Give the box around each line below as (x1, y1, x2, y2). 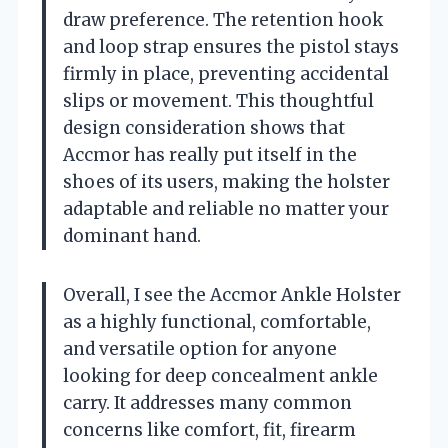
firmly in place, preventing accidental (63, 62, 389, 85)
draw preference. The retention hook (63, 8, 383, 31)
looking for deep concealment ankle (63, 364, 378, 387)
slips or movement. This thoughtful (63, 89, 374, 112)
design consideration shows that (63, 116, 345, 139)
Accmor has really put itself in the (63, 143, 357, 166)
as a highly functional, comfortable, (63, 310, 371, 333)
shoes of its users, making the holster (63, 170, 390, 193)
